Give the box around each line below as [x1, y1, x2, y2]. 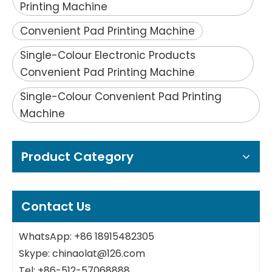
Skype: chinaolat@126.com [19, 246, 145, 260]
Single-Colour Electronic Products [20, 48, 195, 63]
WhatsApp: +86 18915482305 [19, 229, 154, 243]
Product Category [21, 148, 134, 165]
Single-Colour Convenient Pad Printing [20, 89, 222, 104]
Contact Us [21, 198, 91, 215]
